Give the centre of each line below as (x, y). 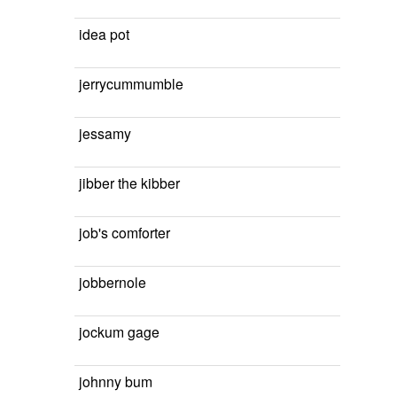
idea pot (104, 34)
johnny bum (116, 381)
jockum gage (119, 331)
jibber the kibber (129, 183)
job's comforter (125, 232)
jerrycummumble (131, 83)
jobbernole (113, 282)
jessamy (105, 133)
